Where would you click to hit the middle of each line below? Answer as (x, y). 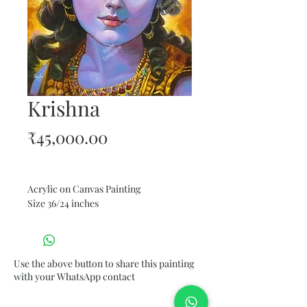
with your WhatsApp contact (75, 277)
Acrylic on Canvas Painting (84, 189)
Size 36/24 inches (63, 203)
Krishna (64, 108)
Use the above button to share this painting (104, 263)
